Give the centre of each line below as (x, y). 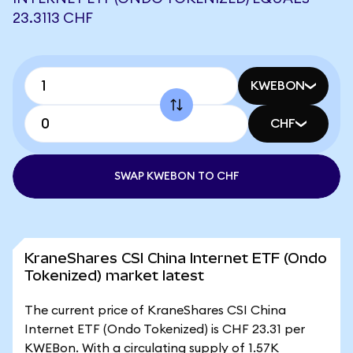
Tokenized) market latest (114, 275)
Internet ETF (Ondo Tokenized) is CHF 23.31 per (165, 329)
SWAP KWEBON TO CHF (176, 176)
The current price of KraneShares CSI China (155, 310)
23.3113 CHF (53, 18)
